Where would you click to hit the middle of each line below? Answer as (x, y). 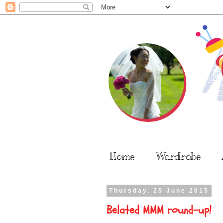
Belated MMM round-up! (159, 210)
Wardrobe (178, 157)
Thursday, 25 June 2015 (159, 191)
